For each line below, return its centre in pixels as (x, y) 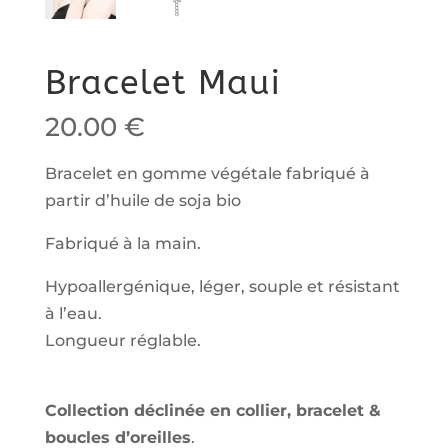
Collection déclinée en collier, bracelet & (212, 410)
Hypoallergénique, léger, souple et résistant (222, 286)
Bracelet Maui (162, 82)
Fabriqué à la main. (122, 243)
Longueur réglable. (122, 340)
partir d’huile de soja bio (142, 200)
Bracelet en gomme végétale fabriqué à (207, 173)
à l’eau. (73, 313)
